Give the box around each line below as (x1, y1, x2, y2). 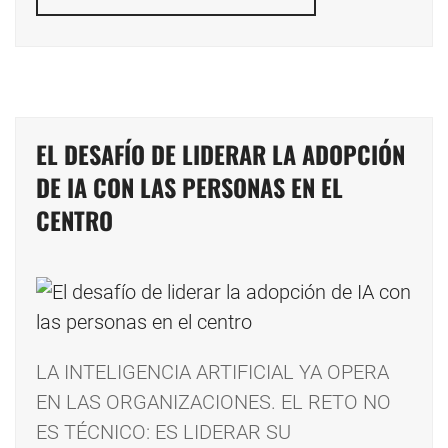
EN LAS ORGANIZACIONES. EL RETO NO (36, 390, 391, 415)
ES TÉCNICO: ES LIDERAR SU (36, 420, 291, 445)
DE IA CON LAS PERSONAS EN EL (36, 169, 343, 206)
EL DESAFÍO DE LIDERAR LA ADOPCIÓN (36, 136, 405, 173)
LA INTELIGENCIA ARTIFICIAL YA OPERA (36, 360, 389, 385)
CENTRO (36, 202, 113, 239)
